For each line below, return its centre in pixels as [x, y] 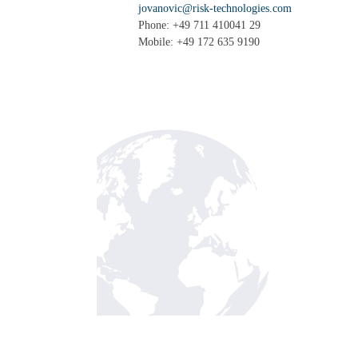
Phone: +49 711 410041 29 [199, 25]
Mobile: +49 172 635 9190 [199, 42]
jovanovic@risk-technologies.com [215, 8]
